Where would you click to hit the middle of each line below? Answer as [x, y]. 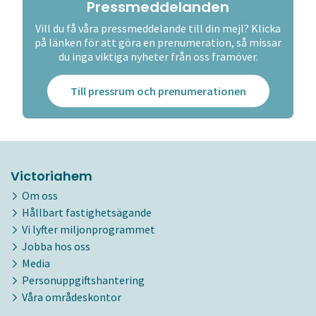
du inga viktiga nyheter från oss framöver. [158, 56]
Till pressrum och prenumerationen [158, 91]
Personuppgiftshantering [83, 280]
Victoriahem [51, 176]
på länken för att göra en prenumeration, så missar [158, 42]
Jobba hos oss [56, 246]
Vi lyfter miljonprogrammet [89, 229]
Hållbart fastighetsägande [87, 212]
